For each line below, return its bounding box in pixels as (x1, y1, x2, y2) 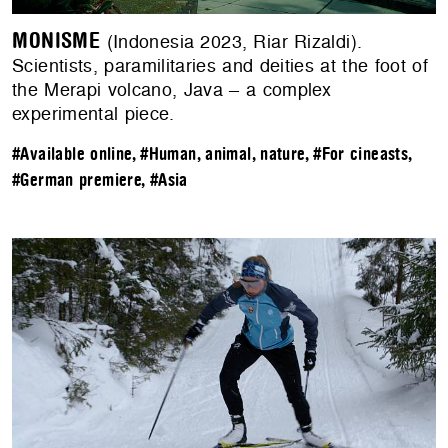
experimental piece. (12, 101, 175, 127)
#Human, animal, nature (140, 145, 305, 165)
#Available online (12, 145, 132, 165)
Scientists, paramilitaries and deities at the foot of (12, 53, 428, 79)
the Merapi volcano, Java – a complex (12, 77, 332, 103)
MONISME (12, 29, 101, 54)
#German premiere (12, 171, 142, 191)
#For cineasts (313, 145, 409, 165)
